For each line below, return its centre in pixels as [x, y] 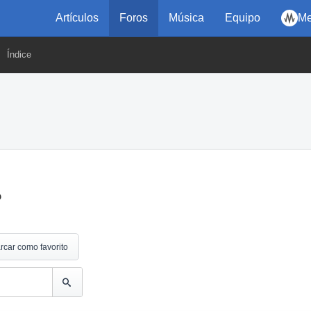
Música [186, 18]
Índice [19, 54]
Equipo [243, 18]
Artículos [77, 18]
